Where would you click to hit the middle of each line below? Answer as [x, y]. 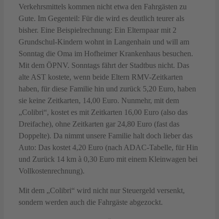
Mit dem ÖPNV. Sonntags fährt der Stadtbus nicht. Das [104, 65]
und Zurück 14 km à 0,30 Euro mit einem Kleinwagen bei [108, 159]
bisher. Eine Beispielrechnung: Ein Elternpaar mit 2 [98, 30]
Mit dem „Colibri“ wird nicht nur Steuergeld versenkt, [102, 190]
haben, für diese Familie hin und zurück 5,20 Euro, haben [107, 88]
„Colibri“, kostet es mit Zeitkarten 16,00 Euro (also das [103, 112]
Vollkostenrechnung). [52, 171]
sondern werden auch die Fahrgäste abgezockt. [91, 202]
